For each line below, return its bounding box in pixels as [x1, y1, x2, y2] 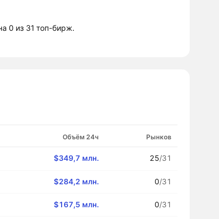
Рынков [146, 132, 172, 141]
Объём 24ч [62, 132, 99, 141]
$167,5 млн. [53, 199, 99, 209]
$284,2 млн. [53, 176, 99, 186]
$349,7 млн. [53, 153, 99, 163]
